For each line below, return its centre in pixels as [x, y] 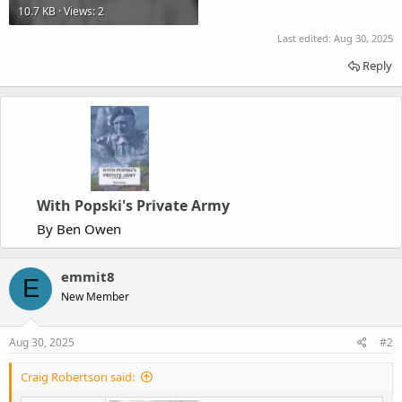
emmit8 [88, 276]
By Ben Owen [79, 228]
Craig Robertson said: [78, 377]
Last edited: [306, 39]
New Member [95, 296]
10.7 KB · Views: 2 [61, 11]
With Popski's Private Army [133, 205]
